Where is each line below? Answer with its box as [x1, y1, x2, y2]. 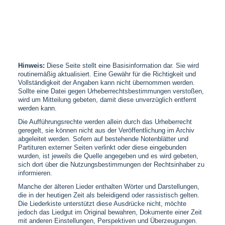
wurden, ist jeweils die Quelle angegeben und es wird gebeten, [18, 153, 198, 160]
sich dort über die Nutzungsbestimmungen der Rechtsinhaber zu [18, 161, 204, 169]
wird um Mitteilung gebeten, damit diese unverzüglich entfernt [18, 96, 196, 104]
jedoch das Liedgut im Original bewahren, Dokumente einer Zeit [18, 209, 202, 216]
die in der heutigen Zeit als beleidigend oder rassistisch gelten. [18, 192, 199, 199]
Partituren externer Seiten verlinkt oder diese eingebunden [18, 144, 186, 152]
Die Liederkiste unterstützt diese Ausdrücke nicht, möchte [18, 200, 186, 208]
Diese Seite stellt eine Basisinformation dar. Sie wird [44, 62, 199, 70]
